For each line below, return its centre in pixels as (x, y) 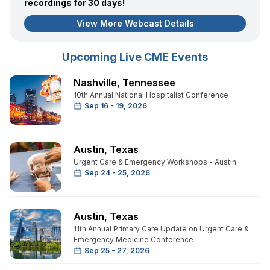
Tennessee (149, 82)
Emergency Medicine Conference (133, 239)
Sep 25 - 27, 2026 (117, 250)
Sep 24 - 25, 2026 (117, 172)
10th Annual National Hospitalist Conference (151, 95)
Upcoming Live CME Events (135, 57)
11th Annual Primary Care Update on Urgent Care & (161, 228)
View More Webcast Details (135, 23)
